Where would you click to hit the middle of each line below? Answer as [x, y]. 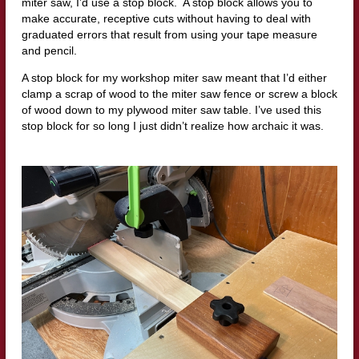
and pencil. [49, 50]
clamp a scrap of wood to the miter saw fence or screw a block [179, 93]
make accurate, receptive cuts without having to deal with [166, 18]
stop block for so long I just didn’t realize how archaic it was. [172, 125]
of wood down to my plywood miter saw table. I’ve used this [171, 109]
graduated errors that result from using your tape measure [169, 34]
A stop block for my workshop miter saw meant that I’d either [174, 77]
